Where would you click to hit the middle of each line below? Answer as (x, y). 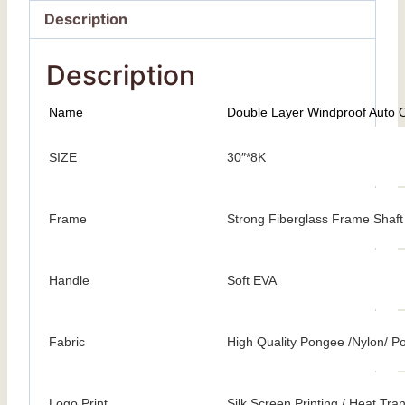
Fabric (67, 342)
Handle (69, 281)
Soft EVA (252, 281)
